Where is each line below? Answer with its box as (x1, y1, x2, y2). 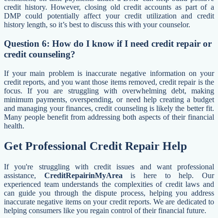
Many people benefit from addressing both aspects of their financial (4, 112, 214, 121)
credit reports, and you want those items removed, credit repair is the (4, 77, 214, 86)
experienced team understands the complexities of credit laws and (4, 180, 214, 189)
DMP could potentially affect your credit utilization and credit (4, 12, 214, 20)
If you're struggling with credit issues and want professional (4, 163, 214, 171)
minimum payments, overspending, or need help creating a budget (4, 95, 214, 104)
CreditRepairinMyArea (44, 171, 123, 180)
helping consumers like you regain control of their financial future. (4, 206, 206, 215)
